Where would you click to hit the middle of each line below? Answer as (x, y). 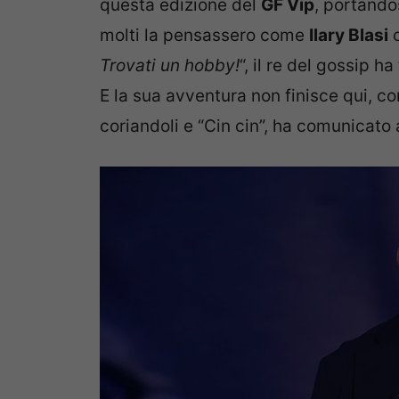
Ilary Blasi (349, 35)
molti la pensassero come (204, 35)
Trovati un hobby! (170, 65)
